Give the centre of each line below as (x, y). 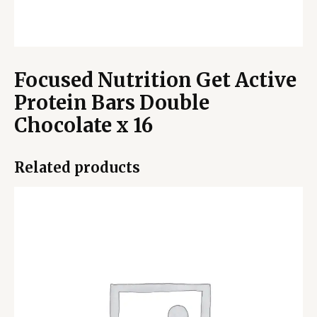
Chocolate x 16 (83, 125)
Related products (77, 167)
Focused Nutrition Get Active (155, 80)
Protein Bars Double (112, 102)
